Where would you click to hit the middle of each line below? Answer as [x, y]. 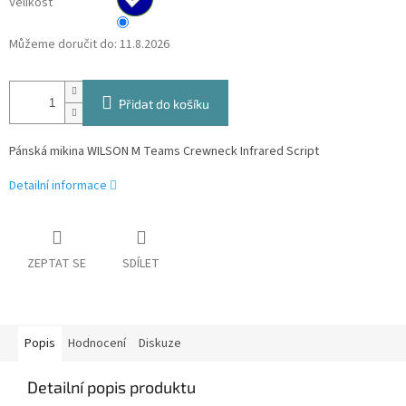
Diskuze [160, 344]
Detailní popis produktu [111, 387]
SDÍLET [141, 264]
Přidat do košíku [164, 103]
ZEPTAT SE [57, 264]
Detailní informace [58, 185]
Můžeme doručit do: [63, 44]
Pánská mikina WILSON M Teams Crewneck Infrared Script [164, 151]
